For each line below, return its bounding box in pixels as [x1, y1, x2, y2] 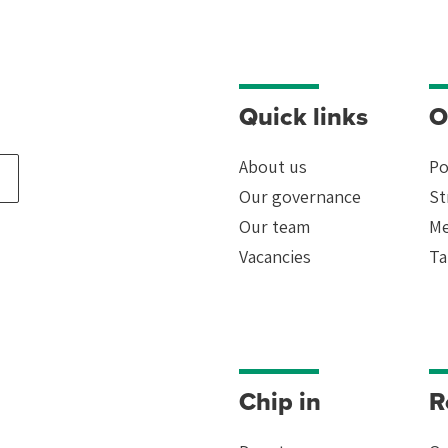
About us [239, 154, 307, 178]
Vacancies [239, 244, 311, 268]
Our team [239, 214, 310, 238]
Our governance [239, 184, 361, 208]
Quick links [239, 97, 368, 135]
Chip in [239, 382, 321, 420]
